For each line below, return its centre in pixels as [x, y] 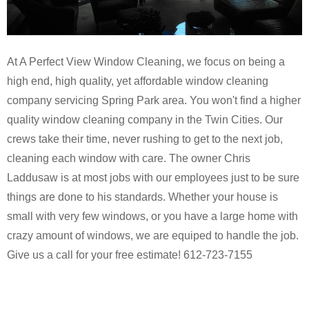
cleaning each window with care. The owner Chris [129, 158]
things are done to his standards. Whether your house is [142, 197]
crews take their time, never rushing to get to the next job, [145, 139]
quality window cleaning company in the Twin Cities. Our [145, 120]
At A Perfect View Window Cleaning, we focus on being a [146, 62]
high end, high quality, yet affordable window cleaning [138, 81]
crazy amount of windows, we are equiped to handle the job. [153, 236]
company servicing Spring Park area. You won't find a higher [154, 100]
